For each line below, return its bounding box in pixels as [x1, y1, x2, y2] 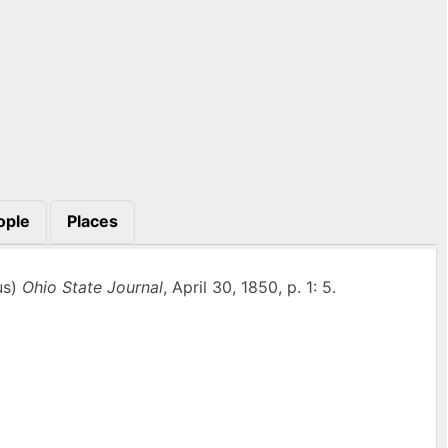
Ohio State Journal [21, 276, 163, 297]
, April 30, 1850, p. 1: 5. [162, 276, 336, 297]
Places [66, 211, 118, 232]
